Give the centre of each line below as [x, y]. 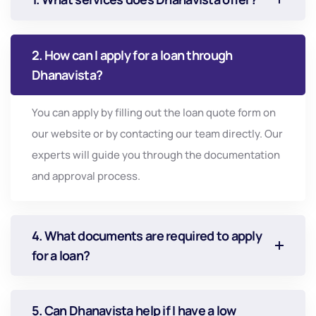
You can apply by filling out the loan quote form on [154, 113]
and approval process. [86, 176]
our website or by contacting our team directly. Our [157, 134]
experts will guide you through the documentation [156, 155]
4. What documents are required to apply [147, 236]
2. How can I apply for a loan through [132, 55]
